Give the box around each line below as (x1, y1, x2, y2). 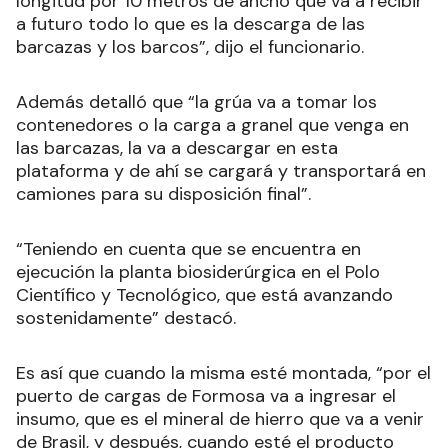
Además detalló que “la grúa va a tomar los (16, 89, 377, 114)
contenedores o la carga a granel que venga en (16, 112, 409, 137)
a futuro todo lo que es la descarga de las (16, 11, 365, 36)
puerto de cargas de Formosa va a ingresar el (16, 383, 396, 408)
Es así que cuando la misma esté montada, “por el (16, 360, 431, 385)
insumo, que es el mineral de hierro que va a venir (16, 406, 424, 431)
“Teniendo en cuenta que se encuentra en (16, 236, 361, 261)
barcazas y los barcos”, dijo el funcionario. (16, 34, 364, 59)
